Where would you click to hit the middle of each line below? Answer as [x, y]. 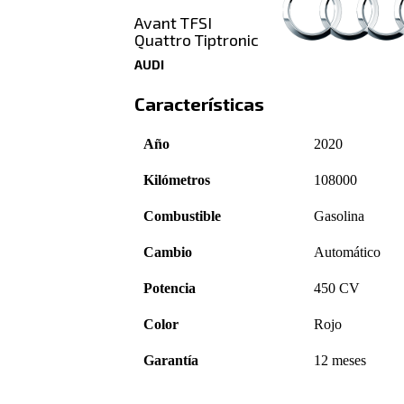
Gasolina [340, 216]
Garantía [171, 360]
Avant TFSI [174, 23]
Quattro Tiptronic [197, 40]
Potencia [170, 288]
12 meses [340, 360]
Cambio [168, 252]
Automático [348, 252]
